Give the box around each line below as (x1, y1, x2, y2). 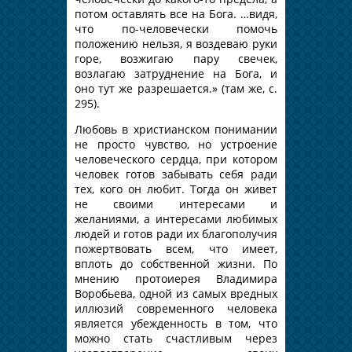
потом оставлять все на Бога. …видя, (75, 5, 277, 21)
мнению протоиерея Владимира (75, 270, 277, 286)
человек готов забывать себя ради (75, 166, 277, 181)
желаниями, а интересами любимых (75, 211, 277, 226)
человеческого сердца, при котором (75, 151, 277, 167)
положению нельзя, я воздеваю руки (75, 35, 277, 51)
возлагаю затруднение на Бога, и (75, 65, 277, 81)
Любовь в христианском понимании (75, 121, 277, 137)
